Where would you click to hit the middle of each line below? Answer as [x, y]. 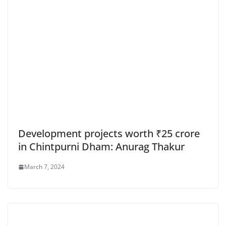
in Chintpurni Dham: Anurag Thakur [101, 147]
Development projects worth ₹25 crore [109, 134]
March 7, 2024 [44, 167]
